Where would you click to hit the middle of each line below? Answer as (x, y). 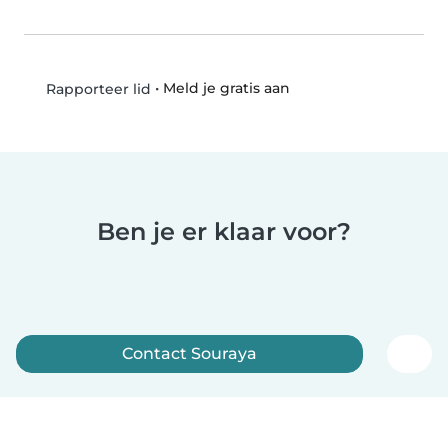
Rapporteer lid (96, 88)
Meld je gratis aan (226, 88)
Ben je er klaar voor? (224, 231)
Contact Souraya (190, 353)
